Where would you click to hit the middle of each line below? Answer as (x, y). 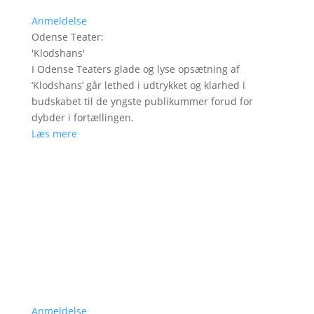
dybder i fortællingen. (82, 117)
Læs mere (54, 133)
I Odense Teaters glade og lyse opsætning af (135, 69)
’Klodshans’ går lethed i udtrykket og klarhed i (138, 85)
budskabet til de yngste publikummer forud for (142, 101)
